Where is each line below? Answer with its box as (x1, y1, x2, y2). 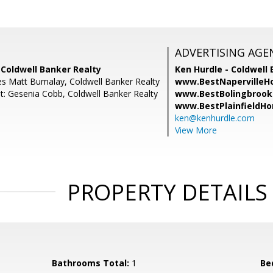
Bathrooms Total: (52, 257, 130, 269)
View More (175, 124, 217, 136)
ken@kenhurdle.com (175, 112, 255, 124)
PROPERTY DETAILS (66, 177, 268, 207)
